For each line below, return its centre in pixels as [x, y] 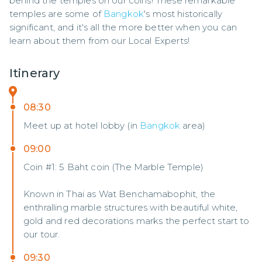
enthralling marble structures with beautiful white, [131, 207]
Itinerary [35, 73]
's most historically [183, 14]
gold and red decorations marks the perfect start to [137, 221]
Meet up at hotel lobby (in [82, 125]
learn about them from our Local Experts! [99, 41]
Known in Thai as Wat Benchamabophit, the [119, 194]
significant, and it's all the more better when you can [123, 27]
